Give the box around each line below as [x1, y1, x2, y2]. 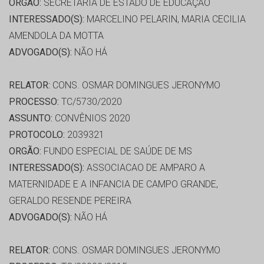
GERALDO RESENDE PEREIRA [9, 195, 131, 207]
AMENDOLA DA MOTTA [9, 30, 104, 42]
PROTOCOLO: [9, 129, 65, 141]
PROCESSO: [9, 96, 59, 108]
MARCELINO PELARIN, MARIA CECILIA [84, 14, 246, 25]
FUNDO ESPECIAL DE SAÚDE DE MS [41, 146, 192, 157]
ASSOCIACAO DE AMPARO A [84, 162, 205, 174]
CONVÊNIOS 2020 [52, 113, 130, 124]
